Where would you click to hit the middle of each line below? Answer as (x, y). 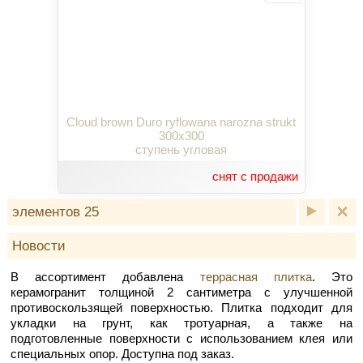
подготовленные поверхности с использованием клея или (181, 338)
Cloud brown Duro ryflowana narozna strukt (181, 122)
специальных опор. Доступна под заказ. (124, 353)
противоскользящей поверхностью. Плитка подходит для (181, 307)
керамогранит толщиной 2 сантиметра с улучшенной (181, 292)
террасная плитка (256, 276)
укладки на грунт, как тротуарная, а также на (181, 322)
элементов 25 (55, 211)
